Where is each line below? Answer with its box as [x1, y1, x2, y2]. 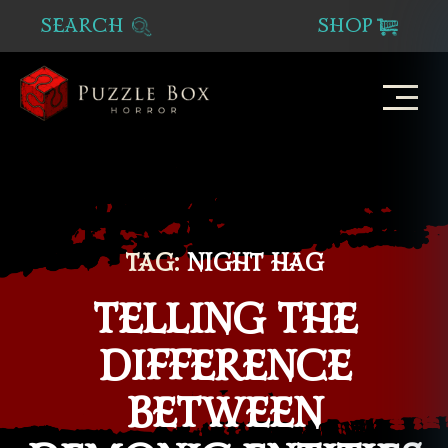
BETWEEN [125, 387, 323, 441]
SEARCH [40, 13, 130, 39]
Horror [114, 164, 169, 185]
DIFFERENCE [98, 340, 350, 394]
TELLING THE [91, 293, 357, 347]
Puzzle [114, 120, 168, 141]
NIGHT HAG [185, 248, 324, 279]
